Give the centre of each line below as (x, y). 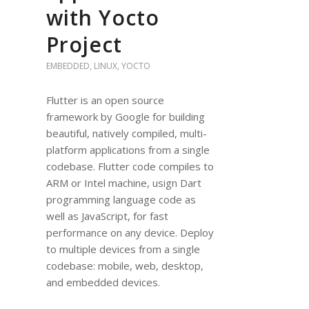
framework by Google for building (126, 117)
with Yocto (103, 18)
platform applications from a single (128, 150)
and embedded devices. (103, 282)
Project (84, 45)
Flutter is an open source (105, 100)
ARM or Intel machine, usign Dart (124, 183)
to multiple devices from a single (123, 249)
